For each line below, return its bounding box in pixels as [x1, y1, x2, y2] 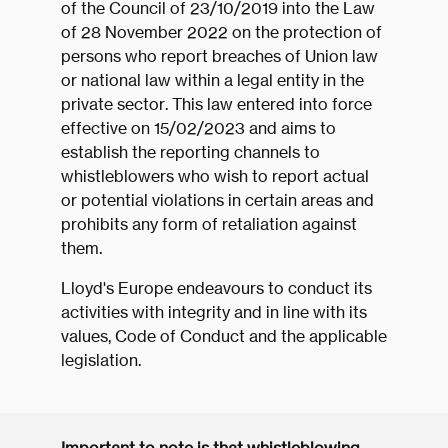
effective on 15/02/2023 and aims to [60, 118, 336, 139]
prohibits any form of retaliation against [60, 214, 357, 235]
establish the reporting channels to [60, 142, 320, 163]
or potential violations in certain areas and [60, 190, 374, 211]
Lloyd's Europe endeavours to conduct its [60, 278, 372, 299]
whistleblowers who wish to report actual [60, 166, 369, 187]
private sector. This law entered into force [60, 94, 372, 115]
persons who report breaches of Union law [60, 46, 378, 67]
